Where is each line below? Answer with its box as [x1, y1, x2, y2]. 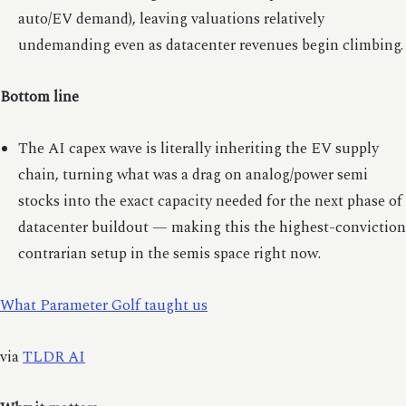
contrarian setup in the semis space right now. [17, 242, 321, 266]
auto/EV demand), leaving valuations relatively [17, 7, 324, 31]
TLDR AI [23, 345, 85, 369]
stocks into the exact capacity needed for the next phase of [17, 189, 402, 213]
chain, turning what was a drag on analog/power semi [17, 163, 368, 187]
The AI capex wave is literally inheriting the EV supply [17, 137, 379, 160]
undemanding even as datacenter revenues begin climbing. [17, 34, 403, 57]
